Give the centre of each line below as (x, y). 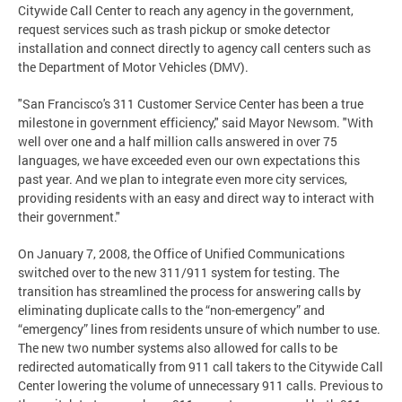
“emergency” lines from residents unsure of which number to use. (199, 328)
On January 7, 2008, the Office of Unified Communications (181, 253)
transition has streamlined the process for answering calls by (189, 291)
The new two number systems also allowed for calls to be (178, 347)
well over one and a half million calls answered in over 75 (178, 141)
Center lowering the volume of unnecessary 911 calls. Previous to (201, 385)
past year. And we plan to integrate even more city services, (183, 179)
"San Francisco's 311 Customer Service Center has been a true (191, 103)
